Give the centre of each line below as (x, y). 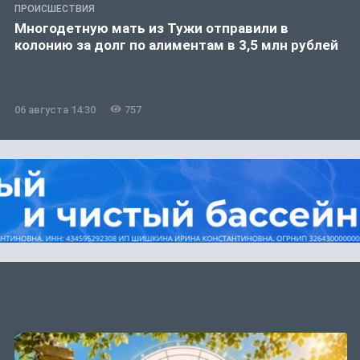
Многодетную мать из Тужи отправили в (151, 28)
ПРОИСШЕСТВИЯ (55, 8)
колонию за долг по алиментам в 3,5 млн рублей (176, 45)
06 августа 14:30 (55, 109)
